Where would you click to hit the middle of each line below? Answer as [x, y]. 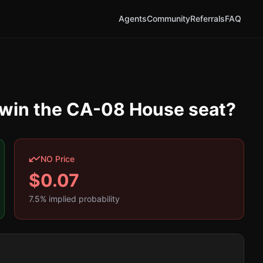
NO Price [58, 159]
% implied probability [80, 199]
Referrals [207, 18]
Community [168, 18]
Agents [132, 18]
